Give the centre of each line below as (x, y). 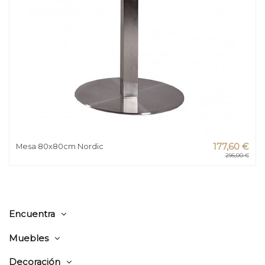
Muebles (29, 238)
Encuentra (32, 214)
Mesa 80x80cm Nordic (60, 146)
